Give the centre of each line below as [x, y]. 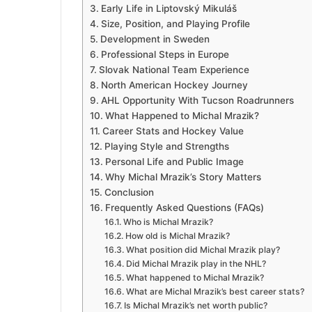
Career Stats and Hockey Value [173, 131]
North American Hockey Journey [174, 85]
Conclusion [129, 193]
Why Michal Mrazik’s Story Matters [183, 177]
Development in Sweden [155, 39]
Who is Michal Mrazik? [168, 222]
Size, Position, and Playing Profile [175, 24]
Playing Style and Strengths [166, 147]
